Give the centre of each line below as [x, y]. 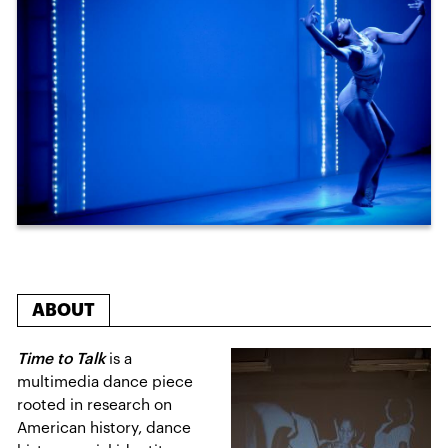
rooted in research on [95, 404]
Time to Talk [61, 358]
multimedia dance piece [105, 381]
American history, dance [104, 427]
